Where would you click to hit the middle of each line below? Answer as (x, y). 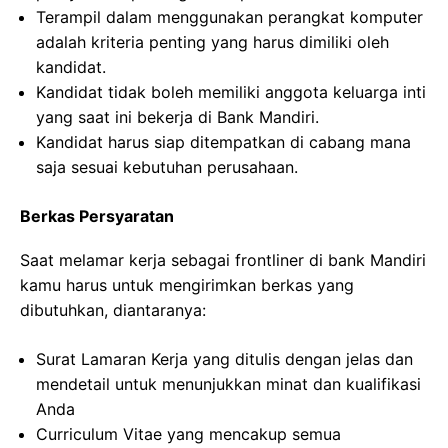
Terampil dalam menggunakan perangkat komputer (229, 17)
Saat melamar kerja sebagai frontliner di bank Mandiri (223, 260)
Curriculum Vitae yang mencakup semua (188, 434)
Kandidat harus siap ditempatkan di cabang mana (223, 142)
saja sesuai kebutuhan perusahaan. (167, 167)
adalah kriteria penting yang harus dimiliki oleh (212, 42)
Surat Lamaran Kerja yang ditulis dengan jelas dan (224, 359)
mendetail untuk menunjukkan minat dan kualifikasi (228, 384)
